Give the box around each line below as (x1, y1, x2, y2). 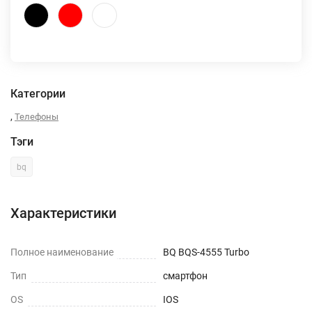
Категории (10, 87, 65, 100)
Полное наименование (10, 247, 114, 258)
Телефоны (15, 111, 58, 122)
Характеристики (10, 205, 116, 221)
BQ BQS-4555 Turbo (163, 247, 249, 258)
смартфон (163, 270, 208, 281)
